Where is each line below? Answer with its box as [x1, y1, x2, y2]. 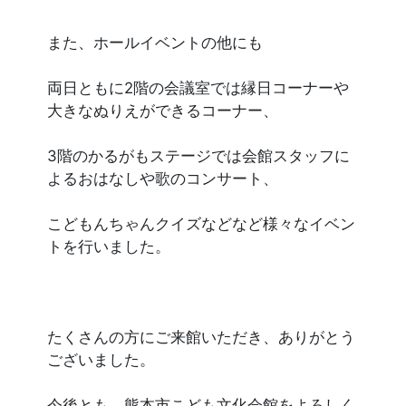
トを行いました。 [47, 237, 171, 256]
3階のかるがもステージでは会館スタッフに [47, 147, 351, 165]
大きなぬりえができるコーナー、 [47, 101, 279, 120]
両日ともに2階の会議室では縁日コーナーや [47, 79, 350, 97]
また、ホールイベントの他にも [47, 34, 264, 52]
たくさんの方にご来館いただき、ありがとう [47, 328, 356, 346]
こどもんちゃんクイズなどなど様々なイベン [47, 215, 356, 233]
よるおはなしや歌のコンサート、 [47, 169, 279, 188]
